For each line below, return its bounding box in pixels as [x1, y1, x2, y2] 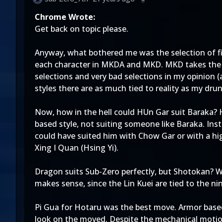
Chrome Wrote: [35, 11, 95, 22]
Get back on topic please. [35, 23, 128, 34]
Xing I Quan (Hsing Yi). [35, 142, 118, 153]
